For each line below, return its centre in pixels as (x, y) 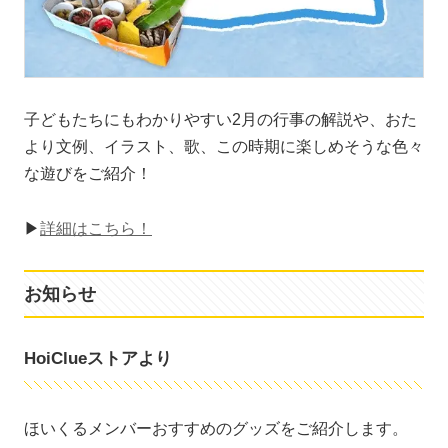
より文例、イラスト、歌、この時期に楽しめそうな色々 (224, 147)
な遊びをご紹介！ (88, 174)
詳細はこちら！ (96, 229)
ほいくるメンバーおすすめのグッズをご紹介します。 (216, 428)
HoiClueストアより (98, 359)
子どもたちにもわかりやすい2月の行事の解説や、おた (220, 120)
